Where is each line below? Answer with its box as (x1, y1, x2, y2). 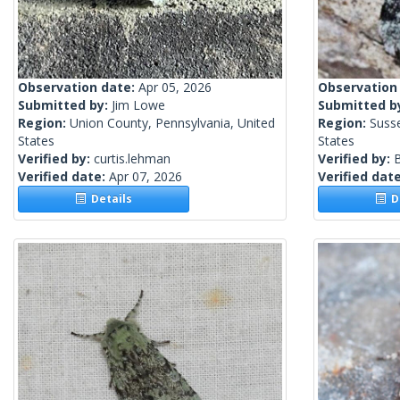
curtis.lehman (94, 150, 171, 168)
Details (86, 191, 133, 207)
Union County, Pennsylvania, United (70, 114, 275, 132)
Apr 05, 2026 (138, 79, 212, 96)
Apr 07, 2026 (109, 168, 182, 186)
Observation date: (18, 79, 138, 96)
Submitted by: (18, 96, 112, 114)
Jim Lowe (112, 96, 165, 114)
